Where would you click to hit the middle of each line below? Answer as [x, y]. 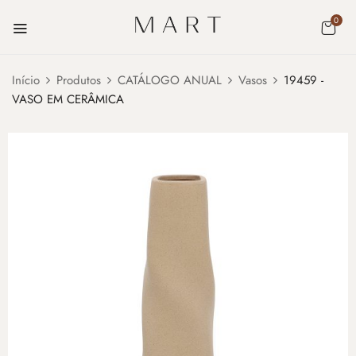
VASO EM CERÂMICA [68, 99]
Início [26, 80]
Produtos [79, 80]
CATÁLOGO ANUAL [170, 80]
